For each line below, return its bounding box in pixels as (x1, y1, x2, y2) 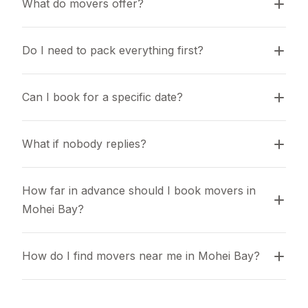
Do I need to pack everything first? (22, 43, 203, 57)
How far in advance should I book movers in (22, 184, 256, 197)
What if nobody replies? (22, 137, 146, 151)
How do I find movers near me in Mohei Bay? (22, 249, 260, 263)
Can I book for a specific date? (22, 90, 183, 104)
